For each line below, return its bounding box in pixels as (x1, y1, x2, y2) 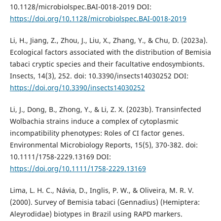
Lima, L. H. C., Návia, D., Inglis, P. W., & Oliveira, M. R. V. (9, 185, 194, 195)
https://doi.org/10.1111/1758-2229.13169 (9, 163, 146, 173)
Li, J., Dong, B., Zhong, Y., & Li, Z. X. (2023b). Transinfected (9, 104, 201, 114)
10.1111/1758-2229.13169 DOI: (9, 151, 111, 161)
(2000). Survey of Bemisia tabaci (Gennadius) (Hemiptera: (9, 197, 200, 207)
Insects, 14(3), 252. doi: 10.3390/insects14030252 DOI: (9, 71, 188, 80)
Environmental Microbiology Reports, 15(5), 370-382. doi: (9, 140, 198, 149)
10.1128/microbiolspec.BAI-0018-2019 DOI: (9, 1, 151, 11)
